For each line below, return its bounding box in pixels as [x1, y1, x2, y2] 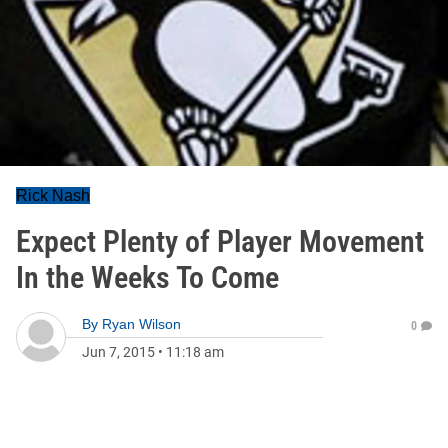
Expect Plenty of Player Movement [16, 224, 424, 259]
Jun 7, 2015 [82, 344, 155, 360]
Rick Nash [16, 187, 90, 204]
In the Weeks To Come [16, 260, 279, 295]
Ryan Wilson [102, 316, 181, 332]
